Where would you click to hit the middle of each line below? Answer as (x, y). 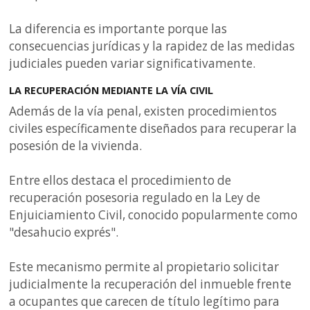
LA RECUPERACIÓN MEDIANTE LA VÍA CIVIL (111, 91)
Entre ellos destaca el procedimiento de (120, 181)
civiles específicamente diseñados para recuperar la (153, 129)
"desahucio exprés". (64, 232)
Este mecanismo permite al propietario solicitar (144, 267)
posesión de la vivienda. (76, 146)
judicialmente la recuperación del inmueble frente (151, 284)
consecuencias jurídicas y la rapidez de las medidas (152, 46)
